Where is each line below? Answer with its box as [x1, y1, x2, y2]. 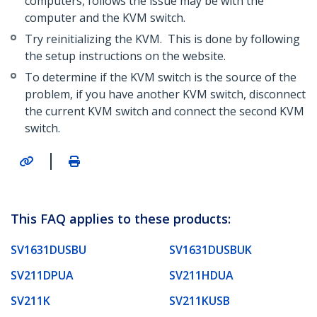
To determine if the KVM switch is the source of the [25, 69, 296, 86]
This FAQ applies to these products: [11, 209, 231, 227]
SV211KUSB [169, 292, 230, 309]
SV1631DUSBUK [169, 241, 252, 258]
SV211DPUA [11, 267, 74, 283]
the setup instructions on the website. [25, 48, 226, 64]
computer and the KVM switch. [25, 10, 185, 26]
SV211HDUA [169, 267, 234, 283]
